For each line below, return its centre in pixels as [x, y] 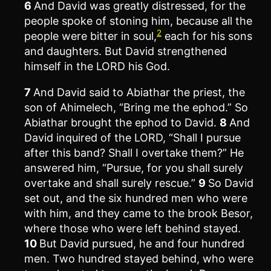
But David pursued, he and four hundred [142, 243]
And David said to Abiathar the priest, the [139, 92]
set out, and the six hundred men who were [136, 198]
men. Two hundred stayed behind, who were [139, 258]
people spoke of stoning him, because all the [138, 21]
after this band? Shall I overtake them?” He [134, 152]
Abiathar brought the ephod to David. [122, 122]
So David [231, 183]
